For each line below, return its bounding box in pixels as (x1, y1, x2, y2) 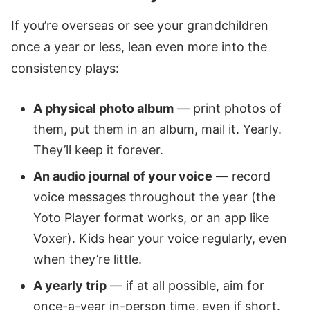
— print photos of (174, 101, 282, 116)
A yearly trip (33, 278, 107, 293)
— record (212, 169, 271, 184)
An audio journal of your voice (33, 169, 212, 184)
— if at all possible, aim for (107, 278, 264, 293)
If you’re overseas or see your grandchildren (11, 17, 268, 33)
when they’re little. (33, 252, 142, 267)
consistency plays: (11, 60, 119, 75)
